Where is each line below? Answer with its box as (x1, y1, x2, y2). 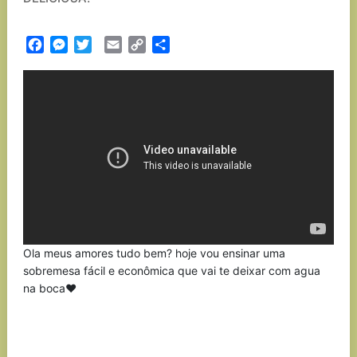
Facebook (43, 37, 104, 53)
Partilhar (169, 37, 221, 53)
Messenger (67, 37, 133, 53)
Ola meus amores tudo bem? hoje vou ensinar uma (22, 246, 285, 260)
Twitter (91, 37, 134, 53)
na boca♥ (22, 281, 76, 295)
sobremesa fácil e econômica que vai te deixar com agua (22, 264, 320, 277)
